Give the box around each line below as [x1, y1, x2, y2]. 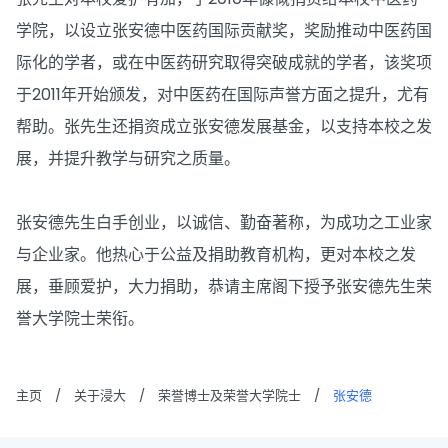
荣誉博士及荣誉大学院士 [158, 386, 301, 405]
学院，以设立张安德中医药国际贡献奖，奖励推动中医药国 [16, 19, 432, 42]
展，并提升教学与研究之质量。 [16, 147, 240, 170]
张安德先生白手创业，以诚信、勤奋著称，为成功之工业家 [16, 211, 432, 234]
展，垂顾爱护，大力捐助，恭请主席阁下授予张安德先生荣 [16, 275, 432, 298]
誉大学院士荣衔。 [16, 307, 144, 330]
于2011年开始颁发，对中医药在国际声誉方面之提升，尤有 [16, 83, 429, 106]
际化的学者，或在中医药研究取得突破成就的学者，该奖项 [16, 51, 432, 74]
